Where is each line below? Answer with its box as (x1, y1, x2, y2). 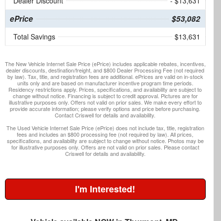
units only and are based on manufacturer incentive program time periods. (17, 78, 193, 87)
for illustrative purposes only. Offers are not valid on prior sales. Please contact (11, 143, 199, 151)
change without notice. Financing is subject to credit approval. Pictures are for (12, 91, 198, 100)
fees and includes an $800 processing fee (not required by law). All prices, (17, 130, 194, 138)
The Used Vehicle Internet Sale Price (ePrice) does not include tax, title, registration (6, 123, 204, 132)
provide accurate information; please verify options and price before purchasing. (10, 104, 201, 112)
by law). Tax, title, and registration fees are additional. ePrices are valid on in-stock (7, 72, 203, 80)
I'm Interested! (75, 182, 136, 195)
